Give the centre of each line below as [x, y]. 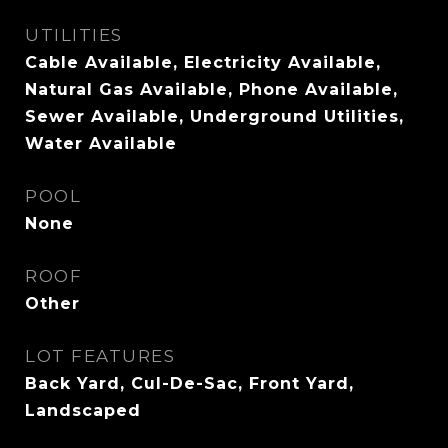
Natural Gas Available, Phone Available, [211, 89]
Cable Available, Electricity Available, [203, 62]
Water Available [101, 143]
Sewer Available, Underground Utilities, [214, 116]
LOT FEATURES [100, 356]
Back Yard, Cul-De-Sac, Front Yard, [189, 383]
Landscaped [83, 410]
